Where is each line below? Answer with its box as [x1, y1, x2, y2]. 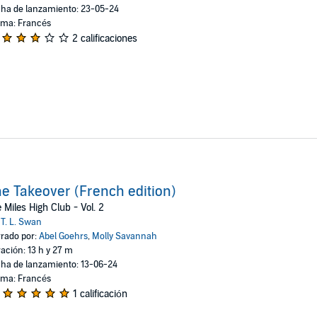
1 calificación [72, 287, 127, 300]
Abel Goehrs [38, 230, 88, 242]
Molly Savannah [91, 230, 157, 242]
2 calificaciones [71, 33, 137, 45]
